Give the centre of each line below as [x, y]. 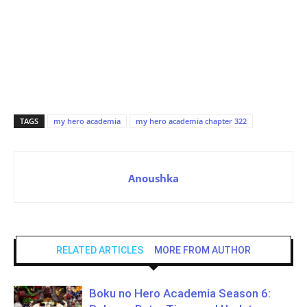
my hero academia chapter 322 [191, 121]
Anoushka [153, 178]
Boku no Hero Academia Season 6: [180, 293]
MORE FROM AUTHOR [202, 250]
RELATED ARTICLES [100, 250]
